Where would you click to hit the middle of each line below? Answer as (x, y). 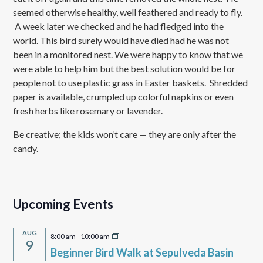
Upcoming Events (63, 204)
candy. (26, 149)
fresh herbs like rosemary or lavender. (89, 111)
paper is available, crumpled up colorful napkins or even (124, 97)
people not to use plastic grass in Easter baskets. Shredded (131, 83)
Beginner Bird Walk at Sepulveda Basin (142, 253)
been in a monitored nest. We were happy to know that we (128, 55)
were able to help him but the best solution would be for (124, 69)
